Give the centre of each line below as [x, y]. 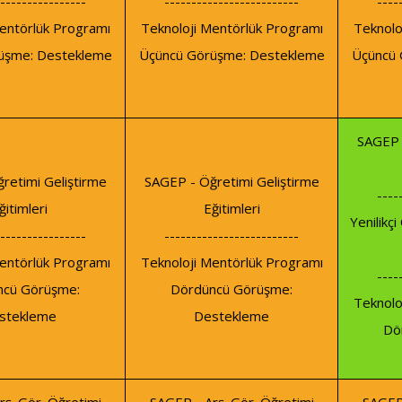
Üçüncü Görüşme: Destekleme [232, 55]
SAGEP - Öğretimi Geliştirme [232, 182]
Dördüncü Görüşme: [232, 289]
